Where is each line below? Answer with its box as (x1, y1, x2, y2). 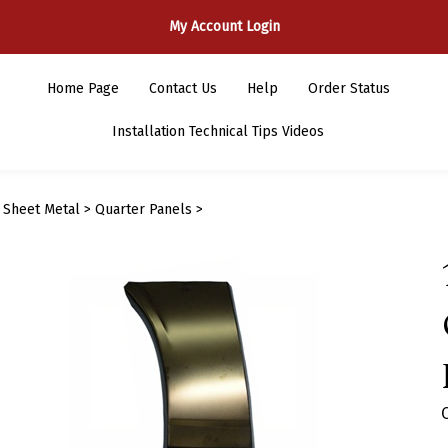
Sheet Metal (2, 201, 80, 218)
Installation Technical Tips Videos (112, 123, 324, 140)
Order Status (307, 80, 390, 97)
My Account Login (168, 18, 280, 35)
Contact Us (148, 80, 217, 97)
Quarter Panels (94, 201, 192, 218)
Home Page (46, 80, 119, 97)
